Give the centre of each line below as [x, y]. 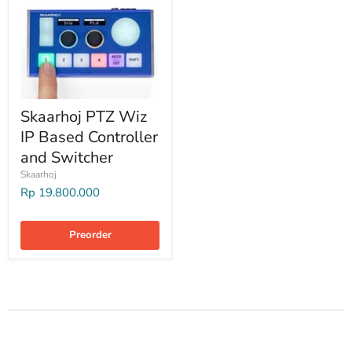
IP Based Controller [89, 137]
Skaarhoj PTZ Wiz [84, 117]
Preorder [90, 235]
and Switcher [67, 158]
